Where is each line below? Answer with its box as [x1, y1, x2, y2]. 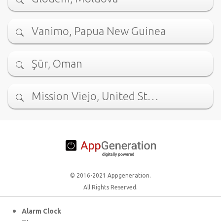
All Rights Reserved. [83, 184, 138, 191]
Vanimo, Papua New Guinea [32, 25, 166, 37]
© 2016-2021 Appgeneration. [70, 172, 151, 179]
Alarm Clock [22, 207, 61, 216]
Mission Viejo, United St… [32, 90, 158, 103]
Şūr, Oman [32, 57, 82, 70]
